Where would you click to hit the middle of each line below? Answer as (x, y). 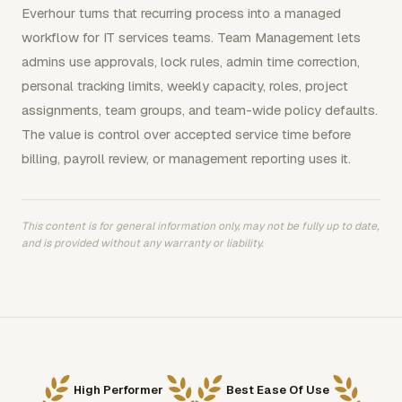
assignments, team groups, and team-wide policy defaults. (200, 109)
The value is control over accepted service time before (186, 134)
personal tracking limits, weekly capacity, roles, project (185, 85)
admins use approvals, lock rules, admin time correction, (191, 61)
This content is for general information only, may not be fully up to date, (200, 226)
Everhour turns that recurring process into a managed (181, 13)
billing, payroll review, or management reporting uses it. (186, 158)
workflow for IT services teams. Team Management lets (191, 37)
